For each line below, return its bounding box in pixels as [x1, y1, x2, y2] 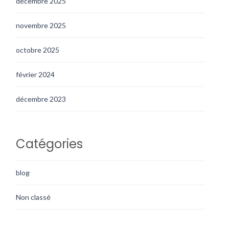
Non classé [16, 192, 51, 201]
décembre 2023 [16, 94, 66, 103]
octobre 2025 [16, 45, 60, 54]
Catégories [16, 135, 83, 152]
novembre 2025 [16, 20, 66, 30]
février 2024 [16, 70, 55, 79]
